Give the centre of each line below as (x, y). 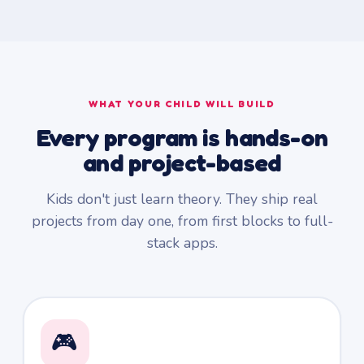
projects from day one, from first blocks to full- (182, 221)
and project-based (182, 162)
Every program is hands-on (182, 137)
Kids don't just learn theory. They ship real (182, 199)
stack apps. (182, 243)
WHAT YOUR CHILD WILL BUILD (182, 104)
